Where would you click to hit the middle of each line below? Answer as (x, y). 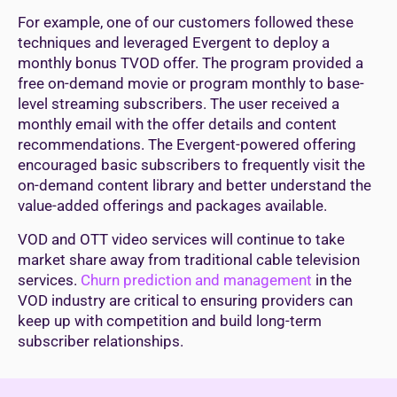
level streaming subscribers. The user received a (179, 104)
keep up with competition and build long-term (170, 320)
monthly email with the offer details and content (177, 125)
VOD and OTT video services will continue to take (181, 239)
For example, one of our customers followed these (186, 23)
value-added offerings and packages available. (172, 206)
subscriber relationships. (101, 341)
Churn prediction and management (196, 280)
